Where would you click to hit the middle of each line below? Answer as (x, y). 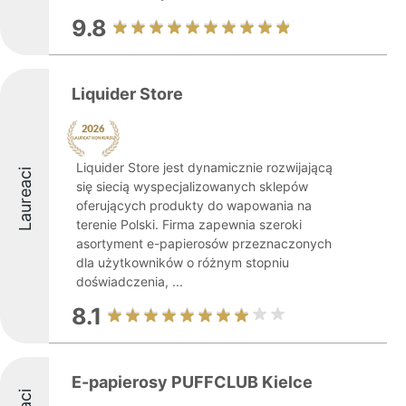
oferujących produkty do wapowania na (194, 205)
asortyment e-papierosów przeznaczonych (204, 243)
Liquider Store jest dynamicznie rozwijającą (204, 167)
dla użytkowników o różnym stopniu (183, 262)
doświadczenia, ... (130, 281)
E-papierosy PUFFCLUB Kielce (192, 382)
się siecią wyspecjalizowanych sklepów (192, 186)
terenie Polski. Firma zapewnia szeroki (189, 224)
